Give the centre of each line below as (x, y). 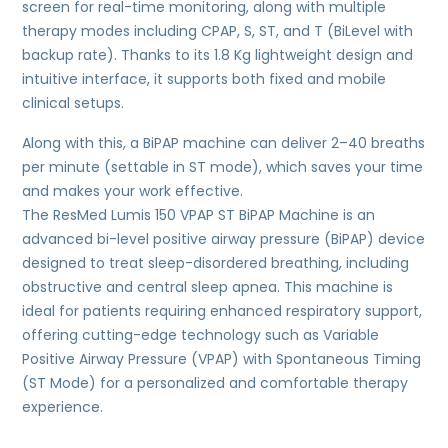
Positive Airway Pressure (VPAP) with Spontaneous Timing (222, 359)
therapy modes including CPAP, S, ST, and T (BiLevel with (218, 31)
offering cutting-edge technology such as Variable (201, 335)
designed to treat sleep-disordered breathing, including (216, 263)
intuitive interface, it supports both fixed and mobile (204, 79)
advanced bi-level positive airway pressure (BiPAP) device (224, 239)
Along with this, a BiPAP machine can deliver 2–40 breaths (224, 143)
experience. (63, 407)
